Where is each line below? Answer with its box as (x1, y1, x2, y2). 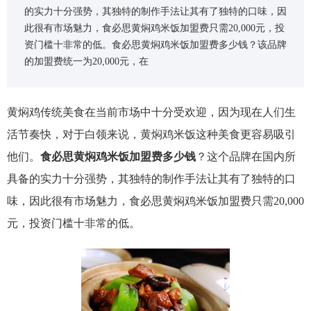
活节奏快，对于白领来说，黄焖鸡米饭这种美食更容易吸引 (7, 128, 296, 141)
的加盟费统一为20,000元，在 (24, 56, 149, 67)
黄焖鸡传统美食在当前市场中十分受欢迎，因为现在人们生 (7, 106, 296, 119)
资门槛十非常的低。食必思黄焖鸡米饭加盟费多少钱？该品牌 (24, 40, 287, 51)
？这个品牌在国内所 (196, 151, 296, 163)
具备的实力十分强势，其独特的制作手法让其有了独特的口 (7, 173, 296, 185)
